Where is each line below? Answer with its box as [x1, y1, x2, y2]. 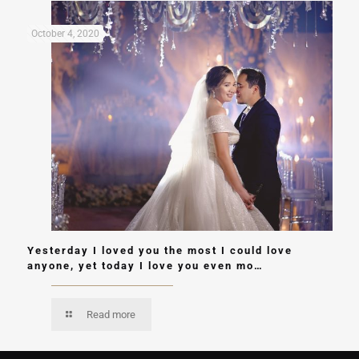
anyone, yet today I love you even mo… [26, 260, 264, 272]
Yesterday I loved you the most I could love [26, 244, 292, 257]
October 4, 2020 [30, 28, 99, 40]
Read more [86, 309, 135, 321]
